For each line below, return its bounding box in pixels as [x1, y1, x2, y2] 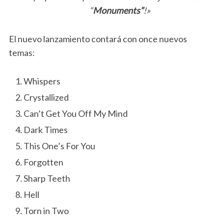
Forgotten [23, 157, 63, 168]
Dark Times [23, 124, 68, 136]
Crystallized [23, 92, 69, 103]
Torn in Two [23, 205, 69, 217]
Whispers [23, 76, 60, 87]
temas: [8, 47, 35, 58]
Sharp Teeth [23, 173, 70, 184]
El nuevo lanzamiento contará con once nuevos [8, 33, 187, 45]
